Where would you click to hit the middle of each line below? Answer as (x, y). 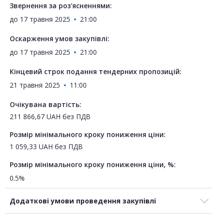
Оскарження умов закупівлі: (60, 39)
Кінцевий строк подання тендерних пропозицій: (96, 72)
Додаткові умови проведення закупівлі (83, 201)
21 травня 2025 (35, 85)
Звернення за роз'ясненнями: (61, 6)
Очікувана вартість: (46, 105)
